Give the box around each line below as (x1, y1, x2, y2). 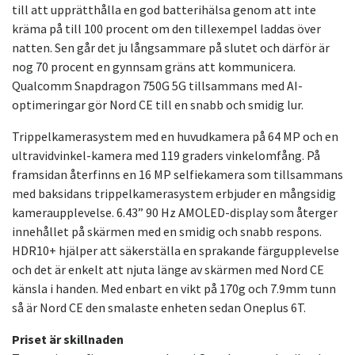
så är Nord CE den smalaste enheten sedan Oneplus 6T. (12, 300, 306, 316)
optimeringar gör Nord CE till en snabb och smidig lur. (12, 97, 303, 113)
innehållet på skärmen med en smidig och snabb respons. (12, 223, 322, 240)
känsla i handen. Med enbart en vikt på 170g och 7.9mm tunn (12, 281, 336, 297)
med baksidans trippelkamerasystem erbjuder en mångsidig (12, 185, 336, 202)
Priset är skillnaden (12, 331, 124, 348)
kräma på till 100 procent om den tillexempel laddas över (12, 21, 321, 37)
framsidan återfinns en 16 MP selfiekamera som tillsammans (12, 166, 343, 183)
